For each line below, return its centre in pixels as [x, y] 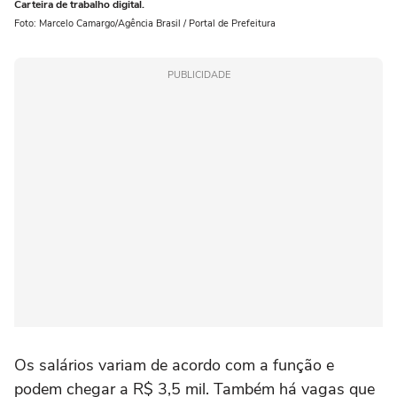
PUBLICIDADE [198, 75]
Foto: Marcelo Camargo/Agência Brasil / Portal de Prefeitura [145, 23]
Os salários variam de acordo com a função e [174, 365]
